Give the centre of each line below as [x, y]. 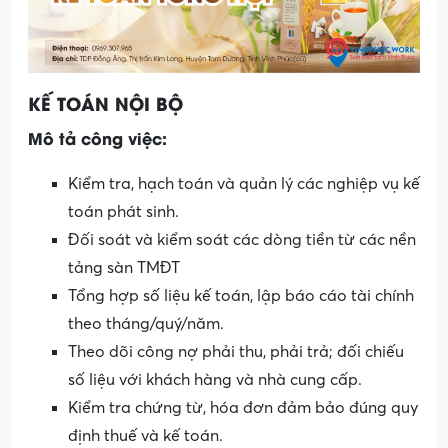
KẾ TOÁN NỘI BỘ [105, 102]
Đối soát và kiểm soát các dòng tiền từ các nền [242, 239]
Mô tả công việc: [97, 137]
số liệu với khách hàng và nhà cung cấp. [215, 379]
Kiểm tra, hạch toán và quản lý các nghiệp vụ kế [244, 183]
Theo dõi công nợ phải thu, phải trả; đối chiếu [236, 351]
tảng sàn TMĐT [124, 267]
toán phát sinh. [123, 211]
